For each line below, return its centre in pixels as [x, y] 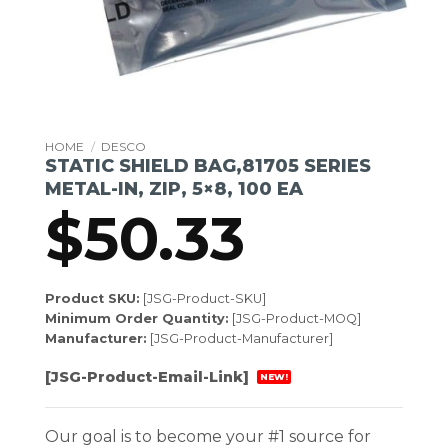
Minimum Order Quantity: [137, 318]
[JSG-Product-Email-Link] [149, 376]
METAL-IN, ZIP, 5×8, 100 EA [174, 188]
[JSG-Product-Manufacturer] [240, 338]
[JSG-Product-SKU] [203, 298]
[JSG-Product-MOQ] [295, 318]
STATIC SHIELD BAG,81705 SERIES [208, 165]
